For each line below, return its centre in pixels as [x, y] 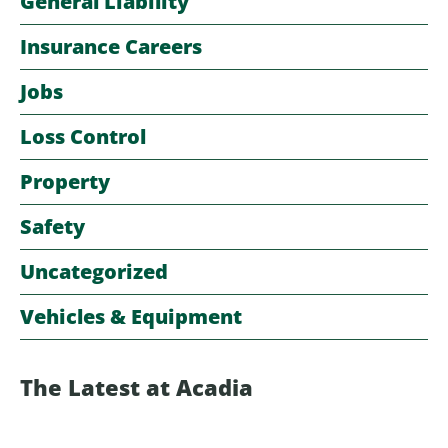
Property [65, 182]
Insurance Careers [111, 47]
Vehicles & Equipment [131, 317]
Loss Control [83, 137]
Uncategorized [94, 272]
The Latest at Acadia [139, 387]
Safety [52, 227]
